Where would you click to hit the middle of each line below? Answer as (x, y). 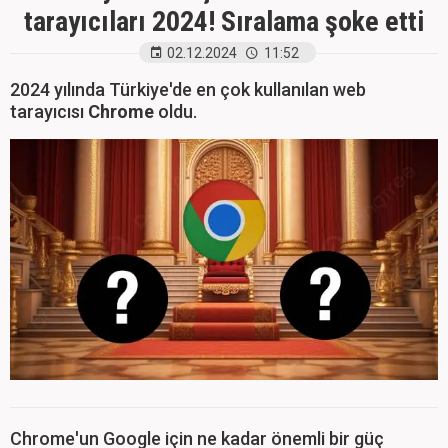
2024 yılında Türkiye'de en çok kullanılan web (188, 89)
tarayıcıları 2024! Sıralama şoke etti (224, 21)
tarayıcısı (47, 111)
